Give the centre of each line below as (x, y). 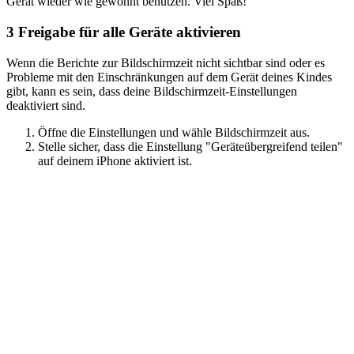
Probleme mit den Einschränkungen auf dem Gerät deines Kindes (169, 77)
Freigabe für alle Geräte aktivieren (128, 32)
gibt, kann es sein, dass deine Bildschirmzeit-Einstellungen (152, 91)
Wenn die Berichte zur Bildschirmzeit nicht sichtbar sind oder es (166, 62)
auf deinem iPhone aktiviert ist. (115, 160)
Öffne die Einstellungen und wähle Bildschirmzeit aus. (174, 132)
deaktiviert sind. (46, 105)
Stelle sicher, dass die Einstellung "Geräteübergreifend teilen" (190, 146)
